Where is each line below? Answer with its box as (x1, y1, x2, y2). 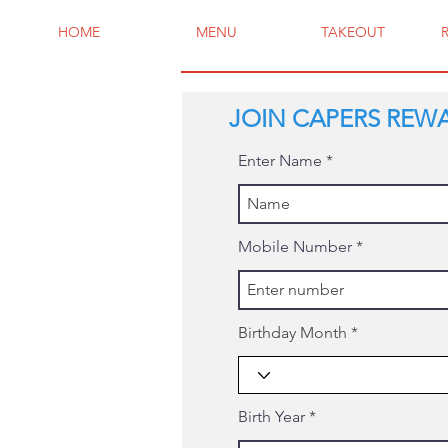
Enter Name (238, 151, 322, 170)
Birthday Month (238, 323, 347, 342)
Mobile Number (238, 237, 352, 256)
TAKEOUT (321, 23, 385, 41)
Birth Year (238, 407, 305, 426)
